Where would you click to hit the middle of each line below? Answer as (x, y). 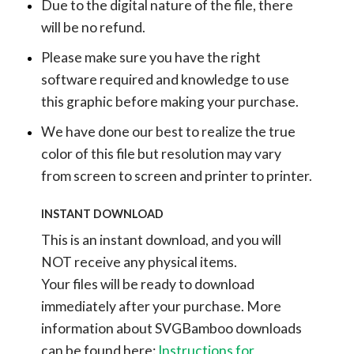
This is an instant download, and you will (161, 240)
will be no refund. (93, 28)
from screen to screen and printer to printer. (176, 175)
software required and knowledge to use (165, 79)
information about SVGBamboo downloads (171, 329)
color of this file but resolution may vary (161, 153)
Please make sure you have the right (151, 57)
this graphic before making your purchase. (169, 101)
